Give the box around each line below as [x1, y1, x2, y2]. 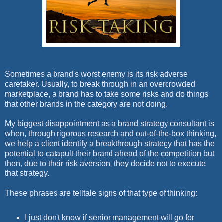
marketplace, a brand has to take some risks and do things [5, 89, 208, 98]
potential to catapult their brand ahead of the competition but [5, 149, 214, 158]
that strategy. [5, 168, 51, 177]
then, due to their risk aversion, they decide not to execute [5, 159, 206, 167]
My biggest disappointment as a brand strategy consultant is [5, 119, 214, 128]
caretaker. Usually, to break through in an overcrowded [5, 79, 195, 88]
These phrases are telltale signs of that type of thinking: [5, 188, 197, 197]
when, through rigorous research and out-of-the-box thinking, [5, 129, 216, 138]
